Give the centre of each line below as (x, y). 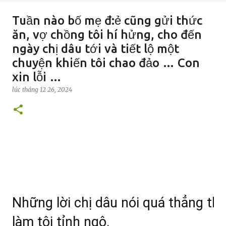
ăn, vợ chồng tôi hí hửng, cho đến (107, 35)
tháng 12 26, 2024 (47, 90)
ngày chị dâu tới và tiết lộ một (96, 49)
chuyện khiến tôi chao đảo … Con (106, 63)
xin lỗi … (37, 77)
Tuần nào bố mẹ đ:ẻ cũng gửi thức (107, 20)
